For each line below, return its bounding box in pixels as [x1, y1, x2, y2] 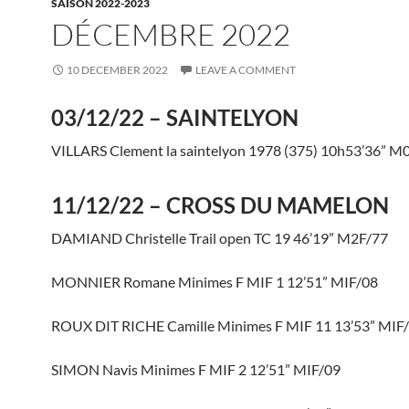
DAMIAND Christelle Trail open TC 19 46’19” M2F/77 [51, 229, 388, 246]
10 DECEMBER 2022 [67, 63, 168, 77]
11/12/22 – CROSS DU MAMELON [51, 192, 389, 218]
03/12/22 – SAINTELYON [51, 104, 299, 131]
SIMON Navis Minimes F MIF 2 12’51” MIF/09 [51, 361, 341, 378]
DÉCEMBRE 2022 [51, 16, 290, 53]
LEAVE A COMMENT [195, 63, 296, 77]
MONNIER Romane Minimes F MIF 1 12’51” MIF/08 [51, 273, 378, 290]
